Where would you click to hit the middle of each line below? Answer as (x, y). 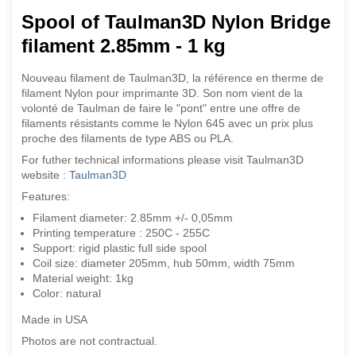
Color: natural (67, 294)
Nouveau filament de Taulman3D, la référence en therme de (172, 78)
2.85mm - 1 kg (163, 46)
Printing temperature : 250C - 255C (121, 233)
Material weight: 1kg (83, 279)
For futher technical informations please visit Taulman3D (163, 160)
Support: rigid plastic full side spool (120, 248)
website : (45, 175)
